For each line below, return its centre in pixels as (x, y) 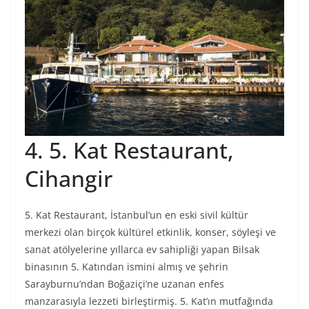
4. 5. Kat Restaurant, (129, 150)
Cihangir (69, 179)
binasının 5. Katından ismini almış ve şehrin (127, 267)
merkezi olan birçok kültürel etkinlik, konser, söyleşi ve (150, 232)
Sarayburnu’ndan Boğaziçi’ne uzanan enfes (124, 284)
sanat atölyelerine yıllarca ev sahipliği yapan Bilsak (142, 250)
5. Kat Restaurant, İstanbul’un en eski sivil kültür (137, 215)
